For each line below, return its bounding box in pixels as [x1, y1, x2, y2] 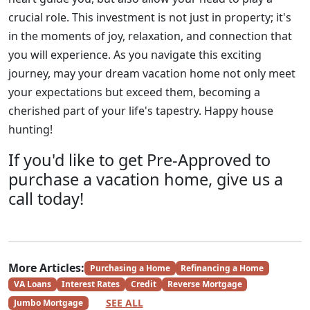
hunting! [8, 122, 53, 137]
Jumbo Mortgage [13, 296, 83, 309]
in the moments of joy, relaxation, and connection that [8, 28, 292, 44]
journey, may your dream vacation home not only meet [8, 66, 295, 81]
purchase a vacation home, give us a [8, 168, 283, 190]
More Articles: [8, 260, 84, 275]
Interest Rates [62, 278, 120, 291]
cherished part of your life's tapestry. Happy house [8, 103, 273, 118]
